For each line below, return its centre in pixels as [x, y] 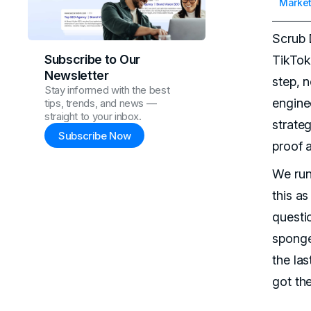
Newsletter [77, 76]
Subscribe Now [95, 135]
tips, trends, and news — [101, 103]
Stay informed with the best [107, 90]
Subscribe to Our [92, 60]
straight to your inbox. [93, 117]
